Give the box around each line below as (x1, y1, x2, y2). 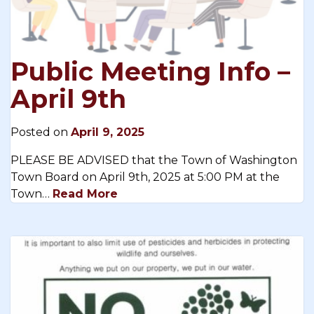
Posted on (11, 125, 71, 139)
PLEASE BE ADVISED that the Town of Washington (11, 153, 297, 167)
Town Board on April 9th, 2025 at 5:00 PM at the (11, 170, 280, 184)
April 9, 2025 (71, 125, 144, 139)
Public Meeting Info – (11, 55, 290, 87)
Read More (53, 186, 118, 200)
